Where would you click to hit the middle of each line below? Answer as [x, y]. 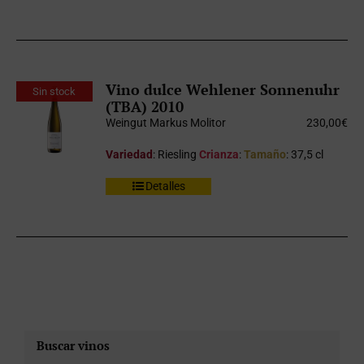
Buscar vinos [73, 345]
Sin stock [54, 91]
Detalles [165, 186]
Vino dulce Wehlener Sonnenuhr [223, 89]
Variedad [130, 154]
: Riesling [176, 154]
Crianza [219, 154]
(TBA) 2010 [145, 106]
